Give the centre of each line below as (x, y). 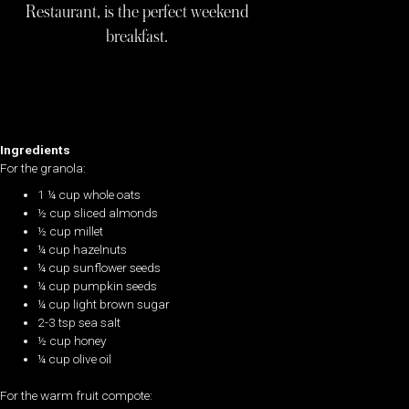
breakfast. (137, 37)
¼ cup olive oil (75, 358)
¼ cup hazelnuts (83, 249)
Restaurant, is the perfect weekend (137, 12)
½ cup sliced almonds (98, 212)
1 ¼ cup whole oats (89, 194)
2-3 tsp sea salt (79, 322)
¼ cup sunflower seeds (100, 267)
